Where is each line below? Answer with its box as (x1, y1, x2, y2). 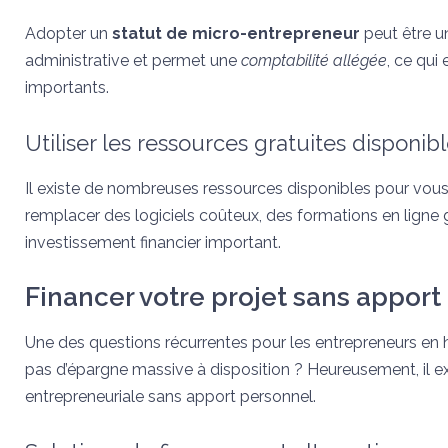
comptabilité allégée (241, 51, 387, 70)
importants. (25, 78, 109, 97)
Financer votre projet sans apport (25, 282, 441, 312)
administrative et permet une (25, 51, 241, 70)
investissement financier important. (25, 233, 281, 252)
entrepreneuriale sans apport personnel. (25, 387, 316, 406)
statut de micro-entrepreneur (112, 24, 360, 43)
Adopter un (25, 24, 112, 43)
